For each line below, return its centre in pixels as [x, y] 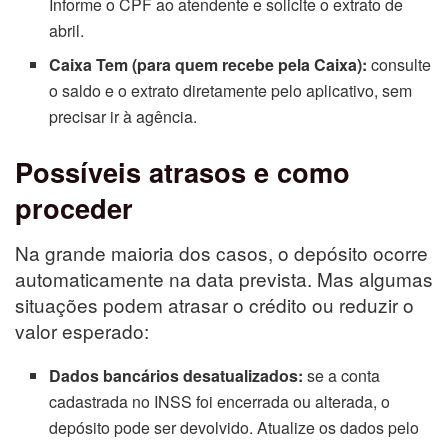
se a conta [342, 375]
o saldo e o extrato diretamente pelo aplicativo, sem [231, 91]
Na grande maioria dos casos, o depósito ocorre [221, 252]
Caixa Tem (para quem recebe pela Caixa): [208, 65]
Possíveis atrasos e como [182, 172]
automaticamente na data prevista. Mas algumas [224, 278]
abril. [67, 31]
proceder [74, 208]
